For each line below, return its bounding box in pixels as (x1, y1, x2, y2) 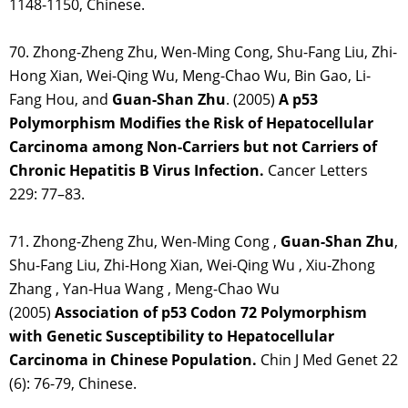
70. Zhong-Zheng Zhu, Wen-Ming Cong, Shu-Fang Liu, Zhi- (9, 42, 397, 63)
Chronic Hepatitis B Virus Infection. (9, 160, 264, 181)
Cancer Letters (264, 160, 368, 181)
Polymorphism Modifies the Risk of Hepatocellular (9, 113, 373, 134)
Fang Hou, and (9, 89, 112, 110)
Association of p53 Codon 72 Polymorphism (55, 302, 367, 323)
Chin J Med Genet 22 (257, 350, 398, 371)
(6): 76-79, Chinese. (9, 373, 137, 394)
